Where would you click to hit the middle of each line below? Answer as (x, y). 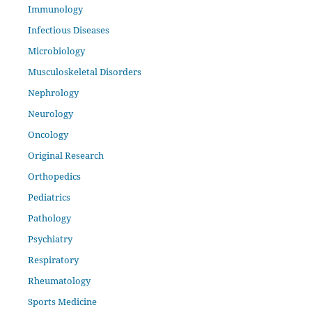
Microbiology (56, 51)
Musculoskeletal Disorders (84, 72)
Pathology (49, 218)
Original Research (65, 156)
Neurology (50, 114)
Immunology (55, 9)
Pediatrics (49, 197)
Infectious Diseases (68, 30)
